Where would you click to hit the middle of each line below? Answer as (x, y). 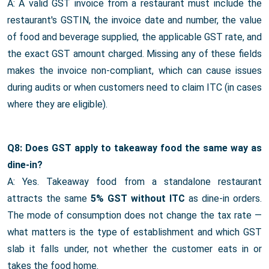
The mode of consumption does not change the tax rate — (134, 216)
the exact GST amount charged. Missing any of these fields (134, 54)
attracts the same (49, 199)
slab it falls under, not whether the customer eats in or (134, 249)
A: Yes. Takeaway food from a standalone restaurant (134, 182)
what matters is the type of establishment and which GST (134, 232)
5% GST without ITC (138, 199)
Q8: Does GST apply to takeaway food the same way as (134, 148)
